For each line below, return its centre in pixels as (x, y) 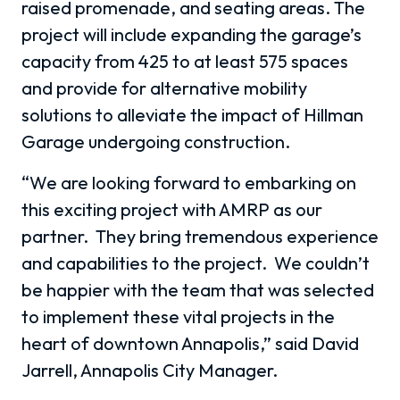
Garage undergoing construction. (156, 141)
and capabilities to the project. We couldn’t (196, 262)
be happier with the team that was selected (198, 289)
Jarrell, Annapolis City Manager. (150, 370)
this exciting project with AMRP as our (172, 209)
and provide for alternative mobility (164, 87)
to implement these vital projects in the (178, 316)
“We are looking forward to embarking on (189, 182)
